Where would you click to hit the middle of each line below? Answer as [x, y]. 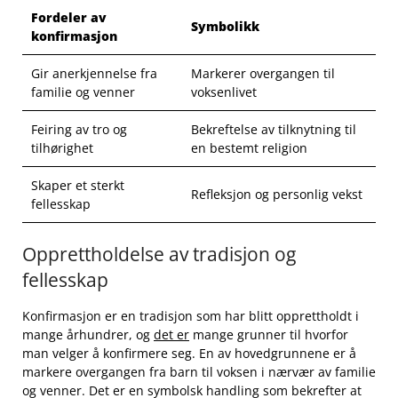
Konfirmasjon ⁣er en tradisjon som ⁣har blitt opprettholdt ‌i [191, 316]
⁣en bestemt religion [249, 148]
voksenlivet [224, 92]
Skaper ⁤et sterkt [78, 186]
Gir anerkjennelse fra [94, 74]
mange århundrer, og [88, 335]
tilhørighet [62, 148]
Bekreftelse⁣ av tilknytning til [274, 130]
